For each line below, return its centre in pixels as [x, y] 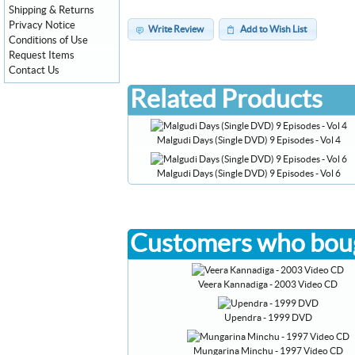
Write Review [176, 30]
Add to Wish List [273, 30]
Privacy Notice [42, 25]
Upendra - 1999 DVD [268, 317]
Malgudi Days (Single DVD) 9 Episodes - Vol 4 [249, 140]
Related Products [226, 99]
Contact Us [34, 71]
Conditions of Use [48, 40]
